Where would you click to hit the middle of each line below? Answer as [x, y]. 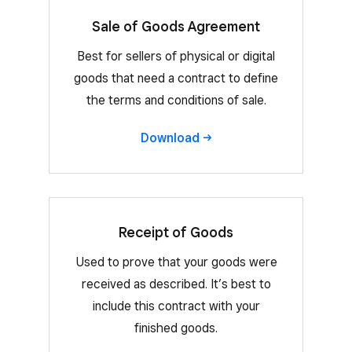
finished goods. [176, 328]
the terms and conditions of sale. [176, 101]
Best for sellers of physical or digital [176, 57]
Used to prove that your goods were [176, 262]
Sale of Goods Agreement [176, 27]
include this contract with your [176, 306]
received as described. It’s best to [176, 284]
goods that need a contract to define [176, 79]
